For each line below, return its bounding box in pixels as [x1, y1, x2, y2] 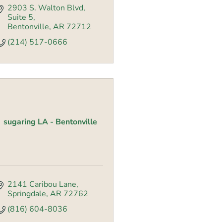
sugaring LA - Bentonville [3, 116, 97, 128]
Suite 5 [7, 12, 33, 23]
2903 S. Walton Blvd [7, 2, 83, 14]
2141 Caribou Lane [7, 179, 76, 190]
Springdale [7, 188, 46, 200]
